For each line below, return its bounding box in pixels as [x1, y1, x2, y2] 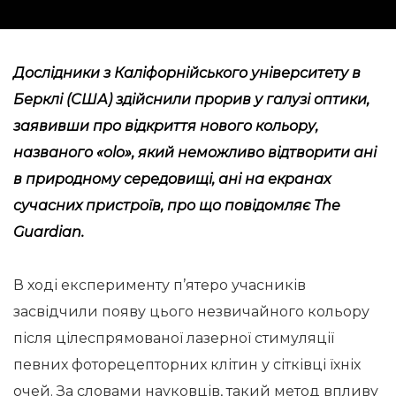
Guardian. [13, 224, 84, 240]
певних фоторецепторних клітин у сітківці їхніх [13, 356, 361, 373]
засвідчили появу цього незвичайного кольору [13, 303, 369, 320]
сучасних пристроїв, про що [13, 197, 225, 214]
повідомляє [225, 197, 310, 214]
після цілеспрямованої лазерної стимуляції [13, 330, 334, 346]
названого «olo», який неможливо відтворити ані [13, 144, 377, 161]
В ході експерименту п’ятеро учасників [13, 277, 306, 293]
